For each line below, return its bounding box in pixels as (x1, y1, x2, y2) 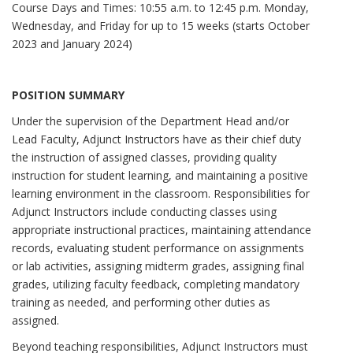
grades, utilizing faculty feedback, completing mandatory (12, 277, 299, 292)
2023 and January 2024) (12, 35, 132, 51)
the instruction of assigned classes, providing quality (12, 150, 277, 165)
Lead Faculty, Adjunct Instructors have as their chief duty (12, 132, 301, 147)
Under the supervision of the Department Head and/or (12, 113, 289, 129)
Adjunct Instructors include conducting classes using (12, 204, 277, 220)
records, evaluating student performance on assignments (12, 240, 304, 256)
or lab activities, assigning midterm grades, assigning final (12, 258, 304, 274)
